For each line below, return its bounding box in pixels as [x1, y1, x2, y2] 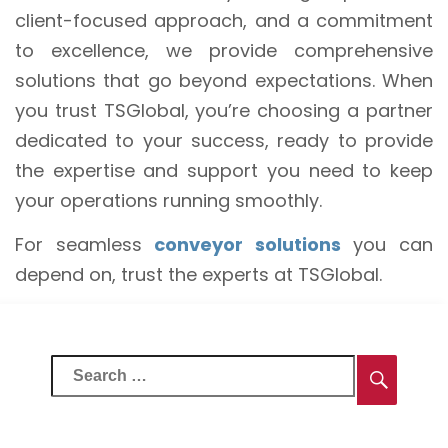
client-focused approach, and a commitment [15, 7, 433, 33]
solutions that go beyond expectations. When [15, 67, 433, 93]
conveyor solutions [154, 231, 341, 257]
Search [50, 356, 118, 382]
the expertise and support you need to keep [15, 157, 433, 183]
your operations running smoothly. [15, 187, 322, 213]
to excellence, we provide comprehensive [15, 37, 433, 63]
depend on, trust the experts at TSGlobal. [15, 261, 382, 287]
